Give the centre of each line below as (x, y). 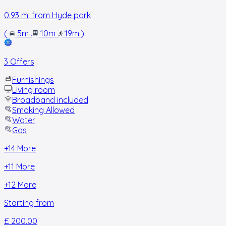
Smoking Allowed (43, 110)
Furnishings (33, 79)
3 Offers (19, 61)
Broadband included (50, 100)
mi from (36, 15)
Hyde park (71, 15)
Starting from (29, 203)
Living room (34, 90)
